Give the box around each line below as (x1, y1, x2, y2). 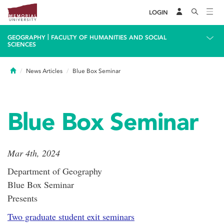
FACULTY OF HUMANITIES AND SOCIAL (51, 34, 166, 41)
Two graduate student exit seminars (7, 210, 134, 222)
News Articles (26, 67, 62, 74)
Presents (7, 192, 37, 204)
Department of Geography (7, 165, 105, 177)
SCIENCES (7, 41, 36, 48)
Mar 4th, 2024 (7, 147, 60, 159)
